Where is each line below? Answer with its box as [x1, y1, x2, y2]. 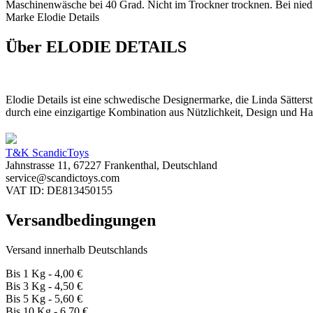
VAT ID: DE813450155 [6, 184, 112, 197]
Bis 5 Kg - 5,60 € [6, 293, 82, 305]
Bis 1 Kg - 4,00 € [6, 268, 82, 280]
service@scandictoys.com [6, 172, 119, 184]
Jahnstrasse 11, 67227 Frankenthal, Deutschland [6, 159, 217, 172]
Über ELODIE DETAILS [6, 37, 187, 56]
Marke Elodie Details [6, 10, 99, 23]
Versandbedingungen [6, 211, 156, 230]
